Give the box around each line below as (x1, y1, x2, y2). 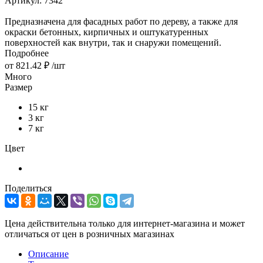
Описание (28, 248, 69, 259)
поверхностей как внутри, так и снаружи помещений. (5, 37, 221, 48)
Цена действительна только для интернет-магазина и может (5, 218, 245, 228)
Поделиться (5, 183, 52, 193)
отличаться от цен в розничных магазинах (5, 228, 174, 239)
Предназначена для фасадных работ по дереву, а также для (5, 16, 238, 26)
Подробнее (5, 48, 49, 58)
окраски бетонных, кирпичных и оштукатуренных (5, 26, 208, 37)
